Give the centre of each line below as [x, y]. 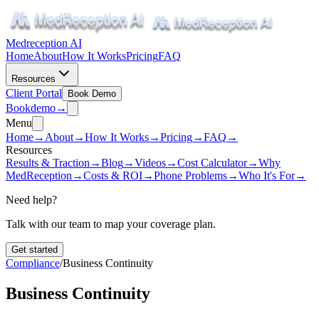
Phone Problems [190, 176]
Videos [150, 163]
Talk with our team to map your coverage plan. [111, 224]
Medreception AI [44, 43]
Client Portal [34, 93]
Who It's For [267, 176]
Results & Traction [48, 163]
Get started [35, 250]
